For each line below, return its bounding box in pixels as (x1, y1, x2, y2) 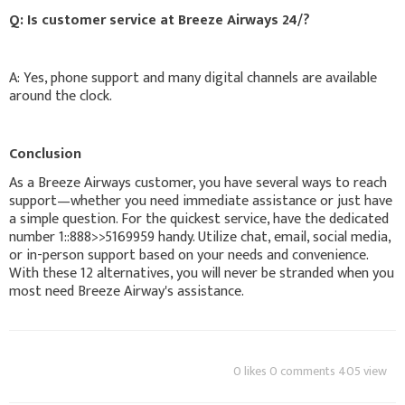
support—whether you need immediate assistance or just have (9, 188, 392, 213)
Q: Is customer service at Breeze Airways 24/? (9, 7, 310, 33)
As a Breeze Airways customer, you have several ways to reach (9, 170, 387, 195)
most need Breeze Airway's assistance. (9, 278, 244, 304)
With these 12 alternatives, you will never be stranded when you (9, 260, 394, 286)
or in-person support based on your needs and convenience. (9, 242, 368, 268)
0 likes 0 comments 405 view (233, 360, 387, 381)
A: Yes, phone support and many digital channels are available (9, 65, 377, 90)
